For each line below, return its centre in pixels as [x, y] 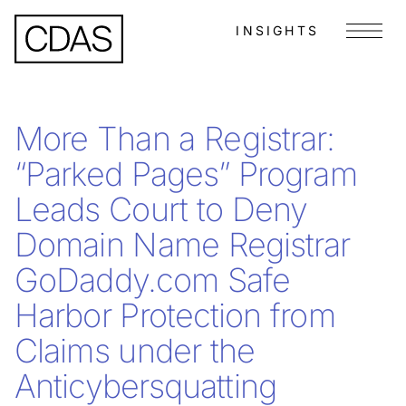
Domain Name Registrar [183, 245]
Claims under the [135, 351]
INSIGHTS [277, 30]
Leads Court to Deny [161, 209]
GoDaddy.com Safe [153, 280]
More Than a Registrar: [175, 139]
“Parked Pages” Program [186, 174]
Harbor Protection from [175, 315]
